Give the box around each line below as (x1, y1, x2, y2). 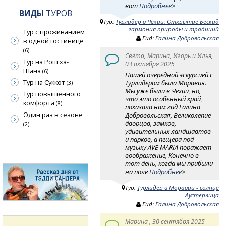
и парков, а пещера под (125, 134, 194, 144)
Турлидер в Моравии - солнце (137, 184, 219, 192)
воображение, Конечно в (125, 150, 199, 160)
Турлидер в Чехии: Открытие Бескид (116, 18, 219, 26)
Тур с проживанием (23, 27, 85, 37)
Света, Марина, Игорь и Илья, (125, 51, 213, 60)
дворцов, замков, (125, 118, 177, 128)
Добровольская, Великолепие (125, 110, 211, 120)
